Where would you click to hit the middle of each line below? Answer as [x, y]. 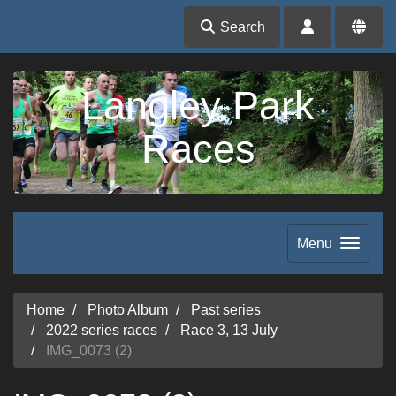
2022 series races [102, 330]
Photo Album [128, 309]
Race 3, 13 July [229, 330]
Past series [226, 309]
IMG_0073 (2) [87, 350]
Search [241, 27]
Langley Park [198, 106]
